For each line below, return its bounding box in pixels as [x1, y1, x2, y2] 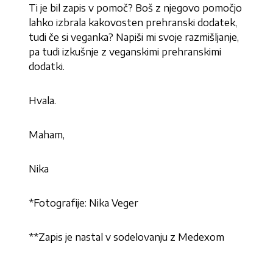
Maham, [29, 129, 65, 141]
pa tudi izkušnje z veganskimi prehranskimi [29, 46, 222, 58]
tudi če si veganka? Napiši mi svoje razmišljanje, [29, 31, 239, 44]
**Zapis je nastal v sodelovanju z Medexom [29, 231, 225, 244]
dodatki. [29, 60, 65, 73]
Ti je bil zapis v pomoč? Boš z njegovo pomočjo [29, 2, 243, 15]
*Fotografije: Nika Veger [29, 197, 139, 210]
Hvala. [29, 94, 57, 107]
